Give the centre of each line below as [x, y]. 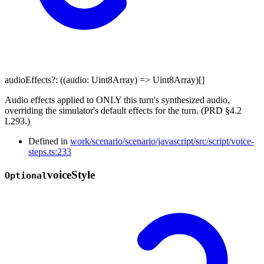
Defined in [49, 141]
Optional [26, 176]
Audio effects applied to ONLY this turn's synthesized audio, [117, 100]
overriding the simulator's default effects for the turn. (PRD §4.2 [123, 111]
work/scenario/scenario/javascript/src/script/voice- [162, 141]
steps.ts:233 [50, 152]
